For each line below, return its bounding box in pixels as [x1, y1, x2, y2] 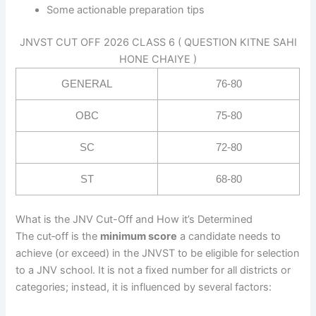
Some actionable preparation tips [47, 3, 205, 16]
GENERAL [61, 78, 113, 90]
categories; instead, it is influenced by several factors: [16, 280, 272, 293]
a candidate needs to [177, 229, 281, 243]
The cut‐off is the [16, 229, 101, 243]
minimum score [100, 229, 178, 243]
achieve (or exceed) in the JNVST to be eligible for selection [16, 246, 300, 260]
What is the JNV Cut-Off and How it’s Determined [16, 212, 253, 226]
